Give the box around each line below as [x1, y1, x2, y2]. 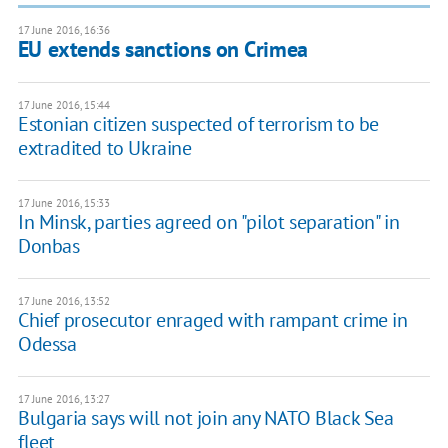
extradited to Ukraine [17, 135, 192, 162]
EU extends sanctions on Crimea [17, 35, 308, 64]
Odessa [17, 331, 77, 358]
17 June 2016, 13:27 [17, 392, 110, 407]
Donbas [17, 233, 80, 260]
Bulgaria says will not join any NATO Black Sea [17, 405, 394, 432]
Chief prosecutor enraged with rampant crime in [17, 307, 408, 334]
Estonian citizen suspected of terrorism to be [17, 111, 379, 138]
